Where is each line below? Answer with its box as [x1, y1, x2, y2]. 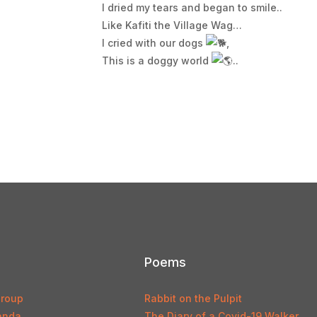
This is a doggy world [101, 54, 212, 67]
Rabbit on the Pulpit [144, 292, 243, 304]
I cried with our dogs [101, 37, 206, 49]
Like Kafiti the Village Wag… [101, 19, 242, 31]
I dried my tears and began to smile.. [101, 1, 282, 13]
